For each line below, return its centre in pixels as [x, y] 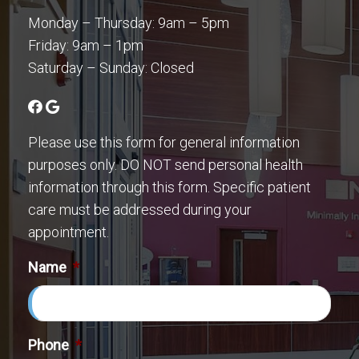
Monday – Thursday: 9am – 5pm [129, 22]
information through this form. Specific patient [169, 187]
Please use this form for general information [164, 142]
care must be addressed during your [140, 209]
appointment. [69, 232]
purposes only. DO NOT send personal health [165, 164]
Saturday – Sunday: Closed [111, 67]
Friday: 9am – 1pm [86, 45]
